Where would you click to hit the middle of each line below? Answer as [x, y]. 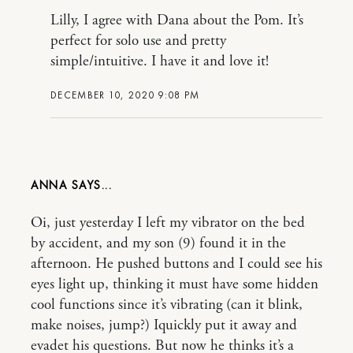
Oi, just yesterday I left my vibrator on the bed [168, 223]
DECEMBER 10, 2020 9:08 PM [125, 95]
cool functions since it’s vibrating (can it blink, [167, 305]
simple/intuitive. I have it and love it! [160, 61]
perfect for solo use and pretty [138, 41]
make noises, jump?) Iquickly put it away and [164, 325]
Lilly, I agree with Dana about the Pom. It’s [177, 20]
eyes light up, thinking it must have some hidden [175, 284]
